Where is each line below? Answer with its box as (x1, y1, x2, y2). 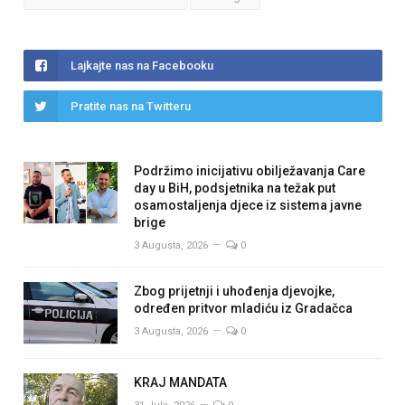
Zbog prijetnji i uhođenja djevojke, (134, 284, 334, 299)
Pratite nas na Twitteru (71, 99, 191, 114)
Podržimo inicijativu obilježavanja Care (134, 164, 365, 179)
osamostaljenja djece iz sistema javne (134, 198, 362, 213)
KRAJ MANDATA (134, 375, 235, 391)
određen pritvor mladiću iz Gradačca (134, 301, 353, 316)
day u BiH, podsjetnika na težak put (134, 181, 335, 196)
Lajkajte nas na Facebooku (71, 59, 213, 73)
